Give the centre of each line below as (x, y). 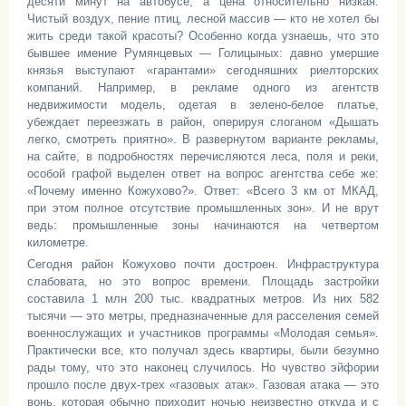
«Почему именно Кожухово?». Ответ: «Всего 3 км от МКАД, (203, 191)
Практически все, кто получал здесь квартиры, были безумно (203, 350)
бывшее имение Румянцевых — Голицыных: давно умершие (203, 53)
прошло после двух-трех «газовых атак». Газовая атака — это (203, 385)
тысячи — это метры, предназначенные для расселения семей (203, 316)
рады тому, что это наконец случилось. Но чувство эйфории (203, 367)
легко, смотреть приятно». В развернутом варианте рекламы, (203, 139)
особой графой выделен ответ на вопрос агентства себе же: (203, 174)
